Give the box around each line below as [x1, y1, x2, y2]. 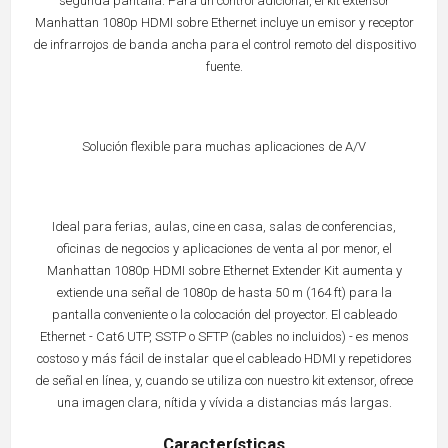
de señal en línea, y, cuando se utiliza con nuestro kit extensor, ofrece [35, 373, 413, 389]
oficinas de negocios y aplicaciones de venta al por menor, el [56, 241, 392, 257]
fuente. [205, 59, 243, 75]
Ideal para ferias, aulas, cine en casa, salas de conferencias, [52, 219, 396, 235]
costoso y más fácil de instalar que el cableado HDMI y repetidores [36, 351, 412, 367]
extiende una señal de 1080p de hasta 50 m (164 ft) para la [56, 285, 392, 301]
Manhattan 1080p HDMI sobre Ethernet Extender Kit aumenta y [46, 263, 402, 279]
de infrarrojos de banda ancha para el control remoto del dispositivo [32, 37, 416, 53]
